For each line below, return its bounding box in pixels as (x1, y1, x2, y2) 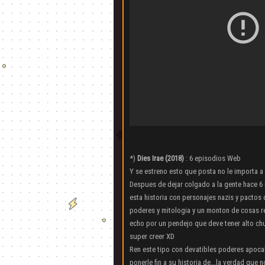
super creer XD (130, 232, 174, 241)
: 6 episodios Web (184, 154, 241, 163)
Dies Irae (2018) (137, 154, 184, 163)
